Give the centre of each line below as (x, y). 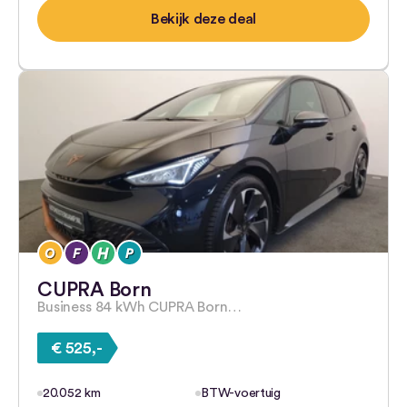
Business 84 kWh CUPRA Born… (139, 307)
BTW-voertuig (241, 393)
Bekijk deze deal (203, 19)
